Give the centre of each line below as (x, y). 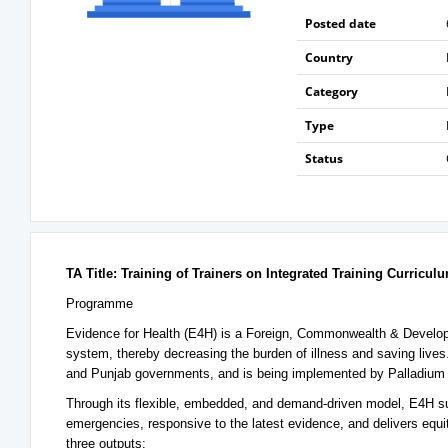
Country (328, 57)
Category (331, 91)
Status (323, 158)
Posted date (340, 23)
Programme (99, 303)
